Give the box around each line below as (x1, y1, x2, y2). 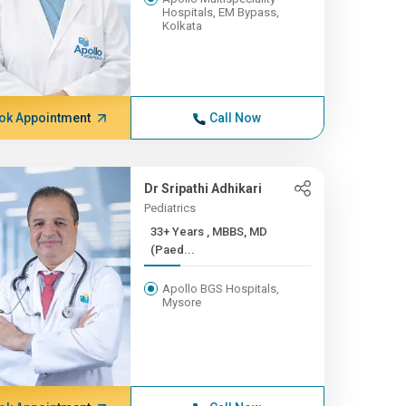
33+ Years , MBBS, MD (150, 225, 207, 238)
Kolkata (161, 19, 202, 33)
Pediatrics (143, 201, 196, 215)
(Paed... (150, 243, 195, 256)
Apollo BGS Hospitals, (161, 282, 279, 295)
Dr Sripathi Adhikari (143, 181, 262, 196)
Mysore (161, 295, 201, 309)
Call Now (209, 111, 262, 125)
